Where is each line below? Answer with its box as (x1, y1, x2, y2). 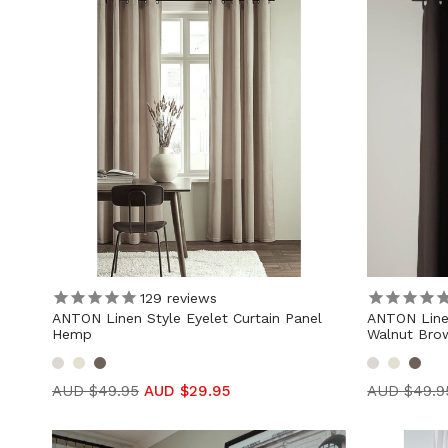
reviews (162, 289, 217, 306)
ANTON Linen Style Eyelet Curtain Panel (52, 310, 322, 327)
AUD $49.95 (52, 382, 139, 401)
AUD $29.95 (144, 382, 230, 401)
